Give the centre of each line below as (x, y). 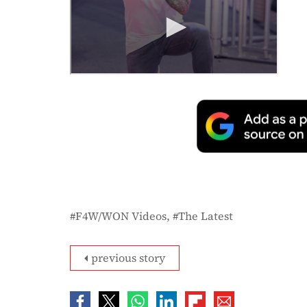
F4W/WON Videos (121, 216)
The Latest (206, 216)
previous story (128, 258)
